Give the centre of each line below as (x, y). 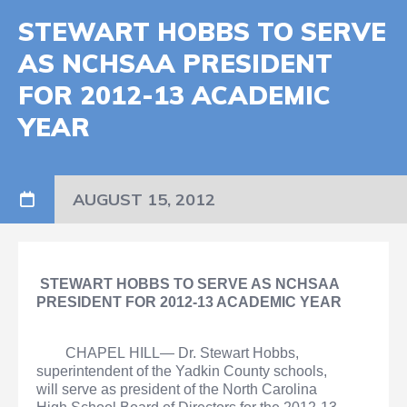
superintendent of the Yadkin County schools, (182, 372)
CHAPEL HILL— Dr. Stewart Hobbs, (182, 353)
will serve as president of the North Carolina (177, 390)
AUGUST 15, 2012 (144, 200)
